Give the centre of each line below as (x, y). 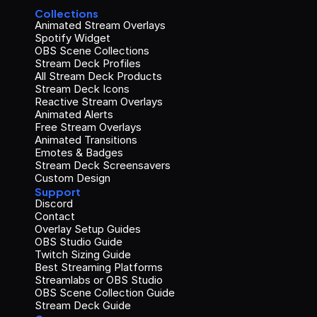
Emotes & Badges (79, 153)
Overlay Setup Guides (88, 229)
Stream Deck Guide (83, 306)
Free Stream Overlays (88, 127)
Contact (55, 217)
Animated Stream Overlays (100, 25)
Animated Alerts (74, 115)
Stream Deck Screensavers (103, 166)
